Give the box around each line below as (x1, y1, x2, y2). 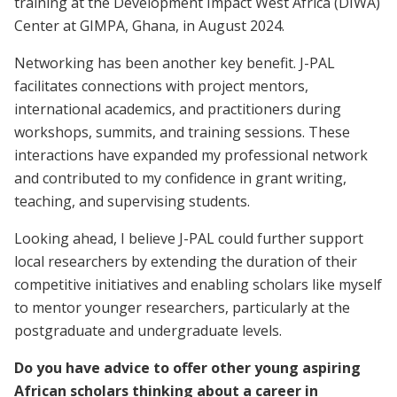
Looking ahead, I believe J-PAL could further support (14, 228, 363, 248)
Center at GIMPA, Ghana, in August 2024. (14, 15, 288, 35)
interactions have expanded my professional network (14, 144, 368, 165)
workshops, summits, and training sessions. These (14, 121, 350, 142)
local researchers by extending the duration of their (14, 251, 357, 271)
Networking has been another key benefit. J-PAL (14, 52, 335, 73)
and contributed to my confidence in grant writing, (14, 167, 346, 188)
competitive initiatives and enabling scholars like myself (14, 274, 382, 294)
